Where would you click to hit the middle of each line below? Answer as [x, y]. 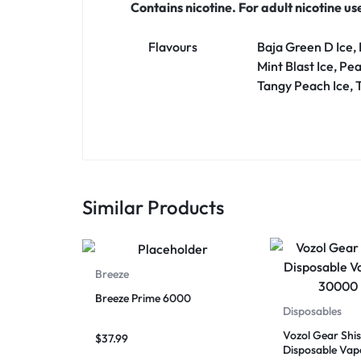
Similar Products [153, 207]
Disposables [312, 311]
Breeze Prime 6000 [143, 299]
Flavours [173, 47]
